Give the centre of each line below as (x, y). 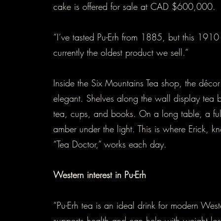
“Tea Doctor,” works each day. (111, 144)
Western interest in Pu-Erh (100, 174)
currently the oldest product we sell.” (121, 52)
